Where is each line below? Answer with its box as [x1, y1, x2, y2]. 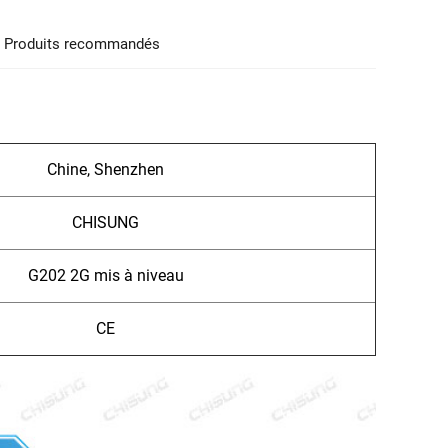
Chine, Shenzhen [47, 159, 164, 179]
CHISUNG [72, 212, 139, 232]
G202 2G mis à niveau [27, 265, 184, 285]
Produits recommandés [4, 34, 161, 53]
